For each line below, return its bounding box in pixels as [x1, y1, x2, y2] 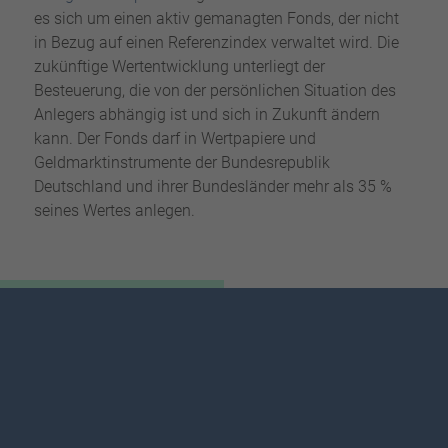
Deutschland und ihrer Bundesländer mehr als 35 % [33, 177, 392, 197]
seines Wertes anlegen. [33, 201, 195, 221]
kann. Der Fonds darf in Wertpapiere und [33, 129, 316, 149]
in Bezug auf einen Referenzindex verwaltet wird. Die [33, 33, 399, 53]
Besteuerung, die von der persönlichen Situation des [33, 81, 396, 101]
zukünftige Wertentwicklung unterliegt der [33, 57, 325, 77]
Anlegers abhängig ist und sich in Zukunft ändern [33, 105, 380, 125]
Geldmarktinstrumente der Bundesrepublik [33, 153, 330, 173]
